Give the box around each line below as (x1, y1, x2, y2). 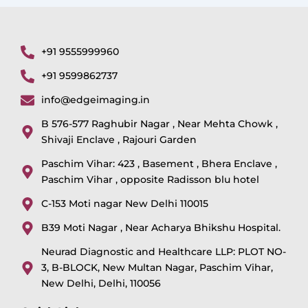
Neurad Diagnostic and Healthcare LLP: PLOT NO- (41, 245, 286, 258)
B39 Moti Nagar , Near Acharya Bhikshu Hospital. (41, 221, 280, 234)
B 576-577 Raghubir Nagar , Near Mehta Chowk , (41, 118, 278, 131)
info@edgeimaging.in (41, 93, 150, 107)
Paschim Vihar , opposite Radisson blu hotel (41, 173, 259, 186)
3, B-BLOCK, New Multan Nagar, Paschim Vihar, (41, 261, 273, 274)
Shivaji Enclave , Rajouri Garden (41, 133, 197, 146)
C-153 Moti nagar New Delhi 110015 (41, 197, 208, 210)
